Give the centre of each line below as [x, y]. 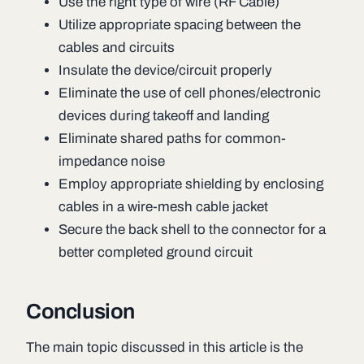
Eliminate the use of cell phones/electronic [190, 93]
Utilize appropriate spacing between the [180, 25]
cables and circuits [117, 48]
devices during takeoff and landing [164, 116]
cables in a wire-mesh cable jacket [163, 207]
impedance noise [112, 162]
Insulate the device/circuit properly [165, 71]
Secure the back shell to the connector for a [192, 230]
